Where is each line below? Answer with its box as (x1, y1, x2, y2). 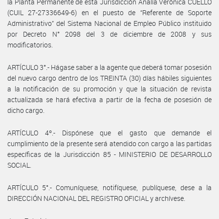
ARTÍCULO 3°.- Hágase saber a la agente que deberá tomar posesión (7, 62, 212, 72)
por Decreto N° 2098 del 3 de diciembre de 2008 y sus (7, 29, 212, 39)
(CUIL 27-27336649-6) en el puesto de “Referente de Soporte (7, 7, 212, 17)
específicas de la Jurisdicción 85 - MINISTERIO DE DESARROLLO (7, 149, 212, 159)
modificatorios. (7, 40, 53, 49)
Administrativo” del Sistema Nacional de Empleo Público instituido (7, 18, 212, 28)
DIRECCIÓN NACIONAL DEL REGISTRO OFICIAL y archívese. (7, 193, 185, 203)
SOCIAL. (7, 160, 31, 170)
